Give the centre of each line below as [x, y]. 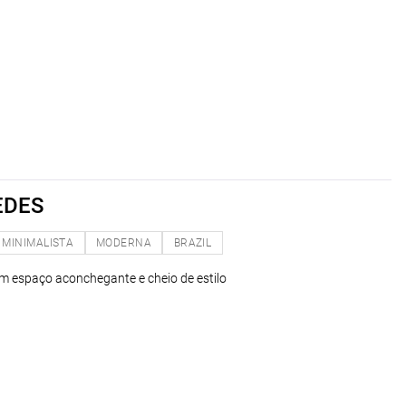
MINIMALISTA [38, 242]
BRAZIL [193, 242]
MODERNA [124, 242]
